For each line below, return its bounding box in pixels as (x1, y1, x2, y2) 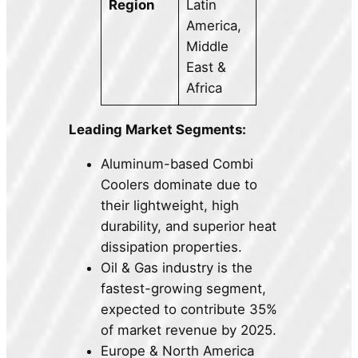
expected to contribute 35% (101, 300, 278, 317)
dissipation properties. (101, 238, 243, 255)
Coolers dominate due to (101, 176, 258, 193)
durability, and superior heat (101, 217, 277, 234)
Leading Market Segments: (69, 121, 247, 138)
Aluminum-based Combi (101, 155, 254, 172)
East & (185, 59, 226, 76)
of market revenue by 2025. (101, 321, 277, 338)
